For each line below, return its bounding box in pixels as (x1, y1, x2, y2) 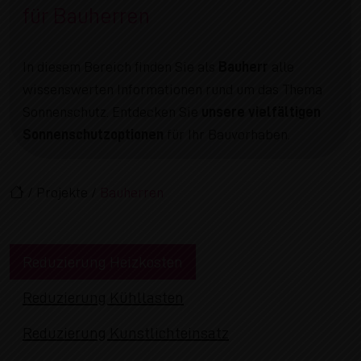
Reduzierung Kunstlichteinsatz (23, 324, 229, 341)
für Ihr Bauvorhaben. (164, 127, 290, 142)
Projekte (36, 185, 88, 200)
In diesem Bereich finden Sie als (23, 59, 218, 74)
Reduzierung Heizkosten (23, 253, 183, 270)
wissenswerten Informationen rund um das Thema (23, 81, 322, 97)
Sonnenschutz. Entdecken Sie (23, 104, 201, 119)
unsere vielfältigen (201, 104, 321, 119)
